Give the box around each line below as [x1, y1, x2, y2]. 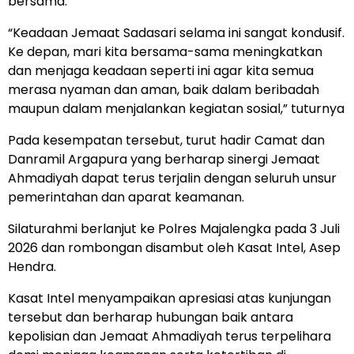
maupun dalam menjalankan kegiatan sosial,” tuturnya [8, 99, 345, 118]
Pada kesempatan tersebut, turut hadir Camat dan [8, 130, 325, 149]
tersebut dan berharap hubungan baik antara [8, 307, 293, 326]
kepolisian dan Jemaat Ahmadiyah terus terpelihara [8, 326, 331, 345]
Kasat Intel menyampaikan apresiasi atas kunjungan [8, 288, 331, 307]
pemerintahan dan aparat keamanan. [8, 187, 244, 206]
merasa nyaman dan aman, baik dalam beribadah [8, 80, 319, 99]
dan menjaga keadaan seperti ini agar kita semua [8, 61, 314, 80]
